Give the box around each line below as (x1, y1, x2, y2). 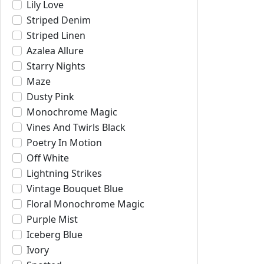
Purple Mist (27, 213, 78, 226)
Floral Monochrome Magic (27, 197, 144, 210)
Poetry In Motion (27, 136, 102, 149)
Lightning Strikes (27, 167, 102, 180)
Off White (27, 151, 69, 164)
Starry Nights (27, 60, 85, 72)
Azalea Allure (27, 44, 84, 57)
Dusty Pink (27, 90, 74, 103)
